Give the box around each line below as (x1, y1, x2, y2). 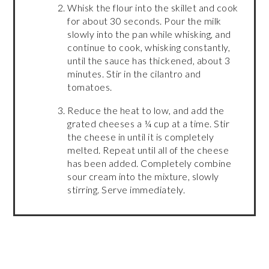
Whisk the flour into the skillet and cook (67, 1, 238, 13)
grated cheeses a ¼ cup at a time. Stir (67, 117, 230, 129)
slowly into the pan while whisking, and (67, 28, 231, 40)
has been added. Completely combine (67, 157, 232, 169)
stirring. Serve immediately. (67, 183, 186, 195)
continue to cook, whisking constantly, (67, 41, 231, 53)
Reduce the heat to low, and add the (67, 104, 225, 116)
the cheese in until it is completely (67, 130, 214, 142)
